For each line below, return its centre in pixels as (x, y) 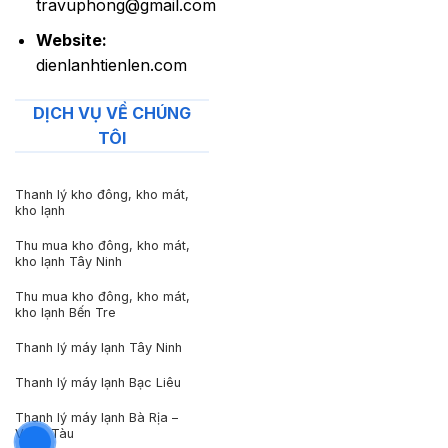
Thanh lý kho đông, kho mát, (101, 195)
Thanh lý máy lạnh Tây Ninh (98, 348)
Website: (71, 39)
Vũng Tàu (44, 434)
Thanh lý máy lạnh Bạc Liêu (97, 383)
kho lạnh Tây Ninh (68, 262)
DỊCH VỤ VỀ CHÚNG (112, 112)
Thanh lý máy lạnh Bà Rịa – (96, 418)
